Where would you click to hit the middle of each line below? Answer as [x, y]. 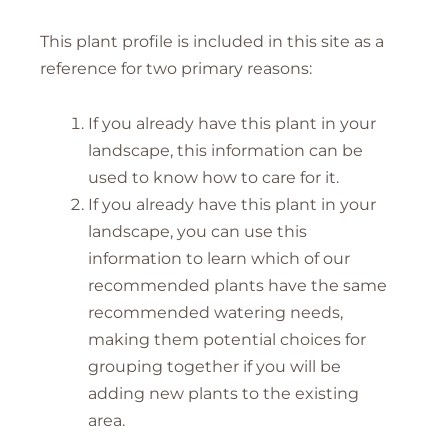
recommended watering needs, [215, 313]
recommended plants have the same [237, 286]
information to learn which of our [219, 259]
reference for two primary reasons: [176, 69]
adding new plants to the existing [223, 394]
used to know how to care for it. [213, 178]
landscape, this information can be [225, 151]
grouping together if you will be [214, 367]
